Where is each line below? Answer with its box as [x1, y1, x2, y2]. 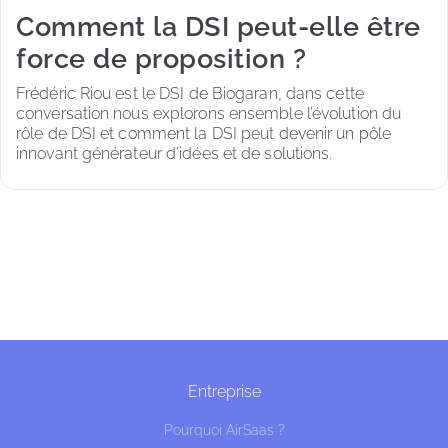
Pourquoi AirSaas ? [163, 422, 285, 438]
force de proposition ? [16, 42, 306, 74]
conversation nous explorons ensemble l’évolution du [16, 104, 406, 123]
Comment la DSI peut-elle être [16, 10, 421, 42]
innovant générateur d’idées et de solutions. [16, 144, 333, 163]
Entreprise [187, 382, 261, 401]
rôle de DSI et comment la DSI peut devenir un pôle [16, 124, 396, 143]
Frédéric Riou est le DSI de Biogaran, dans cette [16, 84, 368, 103]
